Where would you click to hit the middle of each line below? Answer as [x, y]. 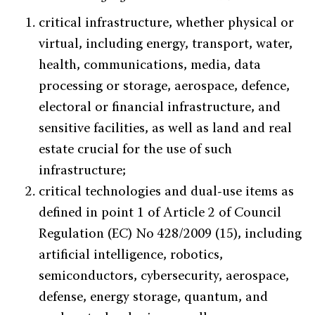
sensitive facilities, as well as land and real [165, 129]
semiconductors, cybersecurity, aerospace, [164, 277]
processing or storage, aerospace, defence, [164, 87]
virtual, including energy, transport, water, [166, 45]
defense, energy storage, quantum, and [153, 298]
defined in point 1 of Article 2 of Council [160, 213]
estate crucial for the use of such [135, 150]
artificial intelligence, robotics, [131, 256]
